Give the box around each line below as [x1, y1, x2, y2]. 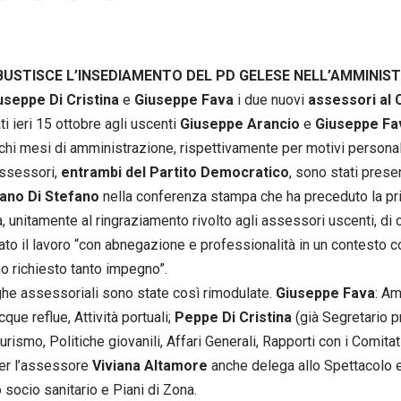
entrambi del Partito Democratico [61, 163, 289, 181]
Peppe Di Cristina [175, 308, 292, 326]
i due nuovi [237, 90, 308, 108]
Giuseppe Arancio [180, 115, 300, 132]
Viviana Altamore [92, 356, 208, 374]
